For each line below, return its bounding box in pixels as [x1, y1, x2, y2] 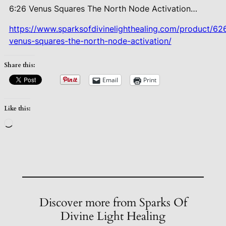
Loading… [13, 119, 52, 129]
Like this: [4, 104, 30, 112]
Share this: [4, 61, 35, 70]
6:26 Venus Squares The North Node [9, 4, 152, 14]
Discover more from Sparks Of [39, 195, 187, 211]
